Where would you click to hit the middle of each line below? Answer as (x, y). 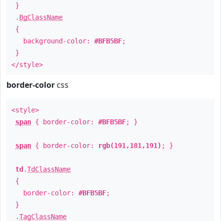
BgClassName (41, 17)
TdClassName (49, 169)
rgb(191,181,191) (130, 146)
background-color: (53, 41)
